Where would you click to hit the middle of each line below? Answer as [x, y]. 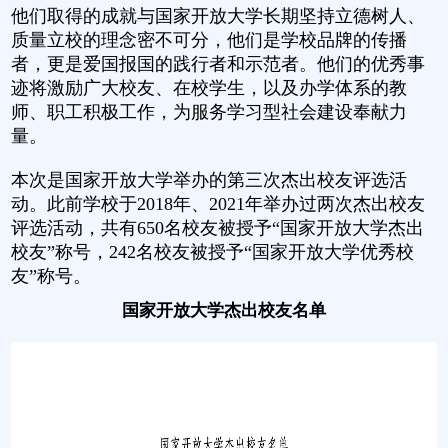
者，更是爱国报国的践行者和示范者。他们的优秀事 [217, 63]
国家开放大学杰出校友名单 [224, 309]
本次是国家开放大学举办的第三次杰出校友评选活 [208, 179]
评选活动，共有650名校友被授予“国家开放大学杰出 [217, 227]
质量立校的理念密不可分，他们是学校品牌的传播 [208, 39]
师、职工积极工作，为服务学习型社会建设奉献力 [208, 111]
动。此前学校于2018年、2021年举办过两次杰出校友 [217, 203]
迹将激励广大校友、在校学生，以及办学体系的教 [208, 87]
